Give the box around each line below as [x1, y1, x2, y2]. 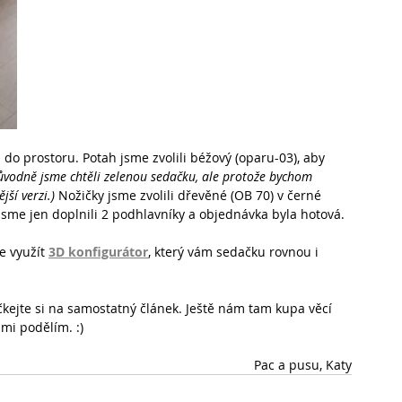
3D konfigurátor [48, 243, 148, 261]
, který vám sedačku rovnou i [148, 243, 322, 261]
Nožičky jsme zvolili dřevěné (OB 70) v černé [55, 187, 325, 205]
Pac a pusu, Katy [254, 356, 352, 374]
